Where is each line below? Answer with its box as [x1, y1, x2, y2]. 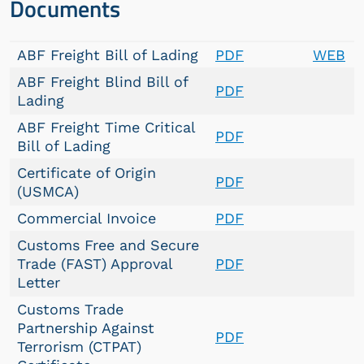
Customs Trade [17, 301, 123, 318]
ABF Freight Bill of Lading [17, 46, 198, 63]
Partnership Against [17, 319, 154, 336]
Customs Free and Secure [17, 236, 199, 253]
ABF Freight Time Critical [17, 119, 196, 136]
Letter [17, 274, 60, 291]
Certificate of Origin [17, 164, 156, 181]
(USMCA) [17, 183, 79, 200]
